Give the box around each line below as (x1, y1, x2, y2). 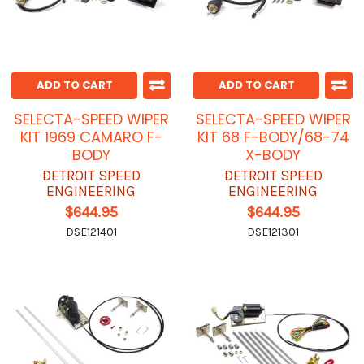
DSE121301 (247, 225, 299, 240)
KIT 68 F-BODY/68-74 (197, 127, 349, 148)
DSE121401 (65, 225, 117, 240)
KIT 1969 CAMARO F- (19, 127, 162, 148)
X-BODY (245, 145, 301, 166)
